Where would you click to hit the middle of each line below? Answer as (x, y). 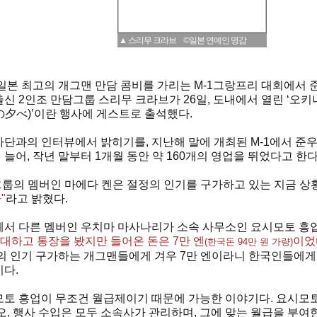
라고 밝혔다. (37, 198)
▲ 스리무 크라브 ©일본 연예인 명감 (183, 40)
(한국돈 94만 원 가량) (249, 242)
